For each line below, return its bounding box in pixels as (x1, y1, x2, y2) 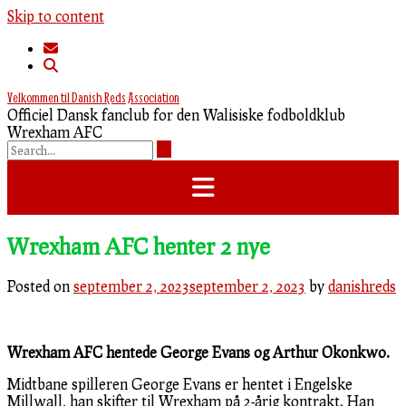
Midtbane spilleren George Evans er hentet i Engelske (7, 374, 353, 392)
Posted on (7, 276, 73, 295)
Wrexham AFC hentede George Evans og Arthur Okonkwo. (7, 343, 390, 361)
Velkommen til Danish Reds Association (7, 89, 179, 106)
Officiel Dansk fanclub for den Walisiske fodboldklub (7, 106, 345, 123)
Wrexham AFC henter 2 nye (7, 232, 270, 259)
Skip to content (7, 7, 104, 24)
